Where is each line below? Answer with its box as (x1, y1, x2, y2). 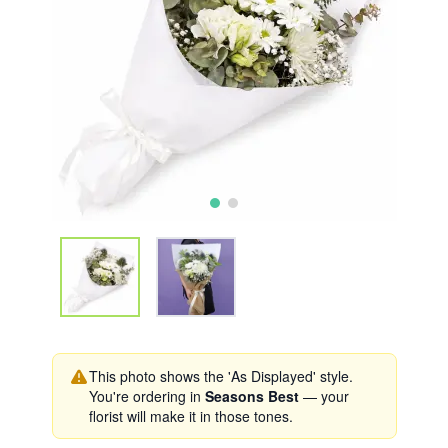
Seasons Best (204, 386, 299, 406)
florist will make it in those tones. (88, 406, 293, 426)
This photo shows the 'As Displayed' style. (88, 366, 353, 386)
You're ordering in (88, 386, 205, 406)
